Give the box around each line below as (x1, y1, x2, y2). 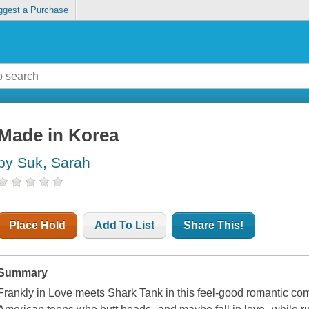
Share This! (183, 219, 244, 232)
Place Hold (9, 219, 66, 232)
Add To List (94, 219, 155, 232)
